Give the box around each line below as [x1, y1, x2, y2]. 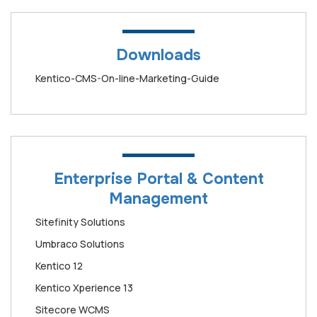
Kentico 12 [35, 258, 83, 272]
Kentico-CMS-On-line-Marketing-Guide [35, 71, 219, 85]
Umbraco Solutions [35, 236, 125, 250]
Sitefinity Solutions [35, 214, 125, 229]
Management [109, 188, 208, 209]
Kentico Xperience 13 [35, 280, 133, 294]
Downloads [116, 45, 201, 65]
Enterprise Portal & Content [53, 168, 264, 189]
